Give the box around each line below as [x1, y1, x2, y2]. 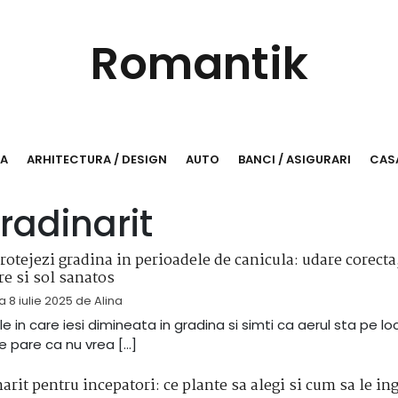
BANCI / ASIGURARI [237, 151, 351, 168]
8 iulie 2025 [8, 292, 73, 310]
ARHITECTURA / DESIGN [26, 151, 167, 168]
